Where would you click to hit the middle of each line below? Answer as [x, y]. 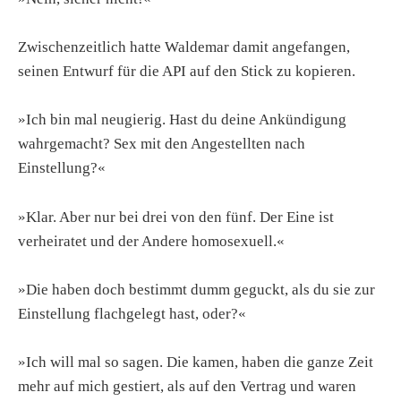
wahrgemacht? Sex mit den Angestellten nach [162, 144]
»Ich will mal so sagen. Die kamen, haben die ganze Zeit [196, 362]
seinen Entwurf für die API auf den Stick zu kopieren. [187, 72]
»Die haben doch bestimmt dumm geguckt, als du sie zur [196, 289]
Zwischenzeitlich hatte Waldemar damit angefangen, [184, 47]
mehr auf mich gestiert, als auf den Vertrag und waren [187, 386]
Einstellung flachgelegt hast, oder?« [132, 313]
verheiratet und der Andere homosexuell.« [151, 241]
